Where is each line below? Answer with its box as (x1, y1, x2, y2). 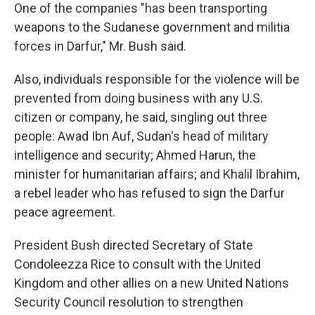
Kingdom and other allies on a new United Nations (14, 276, 289, 290)
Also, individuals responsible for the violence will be (14, 72, 300, 86)
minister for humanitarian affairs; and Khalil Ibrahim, (14, 167, 300, 181)
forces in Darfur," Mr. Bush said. (14, 39, 186, 53)
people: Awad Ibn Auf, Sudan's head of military (14, 129, 269, 143)
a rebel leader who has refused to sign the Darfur (14, 186, 285, 200)
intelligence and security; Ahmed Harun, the (14, 148, 256, 162)
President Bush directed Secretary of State (14, 238, 253, 252)
